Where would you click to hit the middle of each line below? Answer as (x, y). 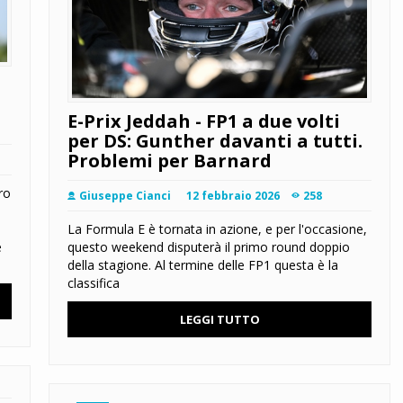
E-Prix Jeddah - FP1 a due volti (204, 121)
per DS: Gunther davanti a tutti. (215, 141)
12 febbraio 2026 (233, 196)
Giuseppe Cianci (125, 196)
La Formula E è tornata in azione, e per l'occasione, (217, 229)
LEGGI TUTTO (219, 320)
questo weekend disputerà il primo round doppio (209, 247)
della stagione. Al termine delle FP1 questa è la (203, 265)
